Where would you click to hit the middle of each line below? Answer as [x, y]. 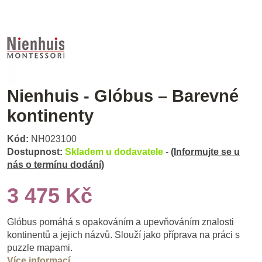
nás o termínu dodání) [56, 165]
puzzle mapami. [40, 248]
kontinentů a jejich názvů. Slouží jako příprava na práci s [123, 235]
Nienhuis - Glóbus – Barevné [123, 96]
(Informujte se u [205, 152]
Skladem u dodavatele [115, 152]
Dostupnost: [35, 152]
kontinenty [50, 116]
